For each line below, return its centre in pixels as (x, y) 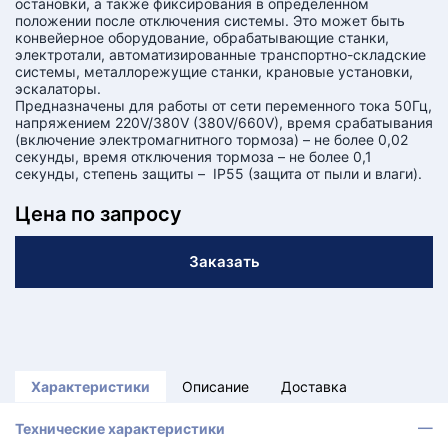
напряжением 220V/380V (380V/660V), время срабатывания (224, 122)
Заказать (224, 261)
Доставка (314, 386)
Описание (215, 386)
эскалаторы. (58, 88)
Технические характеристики (120, 428)
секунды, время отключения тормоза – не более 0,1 (193, 156)
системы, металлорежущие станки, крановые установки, (214, 71)
